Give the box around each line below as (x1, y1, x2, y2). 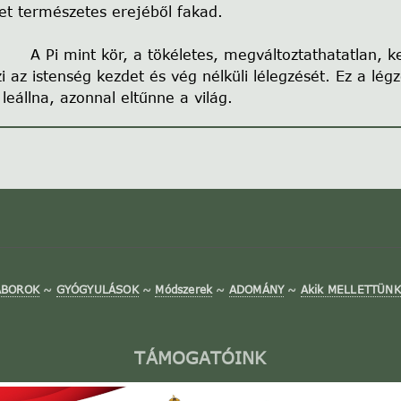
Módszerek (155, 282, 213, 296)
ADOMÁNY (228, 282, 285, 296)
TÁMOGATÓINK (134, 347, 267, 369)
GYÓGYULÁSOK (55, 282, 139, 296)
